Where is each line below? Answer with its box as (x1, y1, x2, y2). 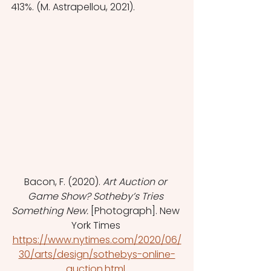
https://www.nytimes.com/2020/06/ (12, 233, 181, 247)
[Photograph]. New (91, 204, 182, 218)
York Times (71, 218, 123, 233)
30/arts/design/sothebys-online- (18, 247, 175, 262)
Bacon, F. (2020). (24, 175, 103, 189)
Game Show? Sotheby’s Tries (28, 189, 166, 204)
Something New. (11, 204, 91, 218)
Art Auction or (103, 175, 169, 189)
